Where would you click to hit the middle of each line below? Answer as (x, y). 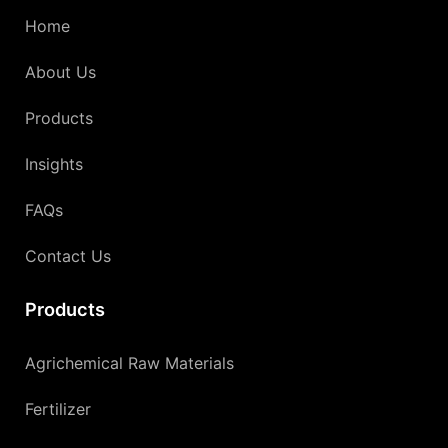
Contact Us (68, 256)
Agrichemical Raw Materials (129, 363)
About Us (60, 72)
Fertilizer (58, 409)
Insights (54, 164)
